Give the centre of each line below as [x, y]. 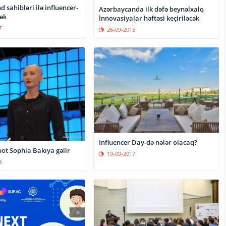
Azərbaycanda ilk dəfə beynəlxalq [152, 9]
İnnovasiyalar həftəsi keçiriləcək [149, 18]
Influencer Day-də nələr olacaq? [148, 142]
